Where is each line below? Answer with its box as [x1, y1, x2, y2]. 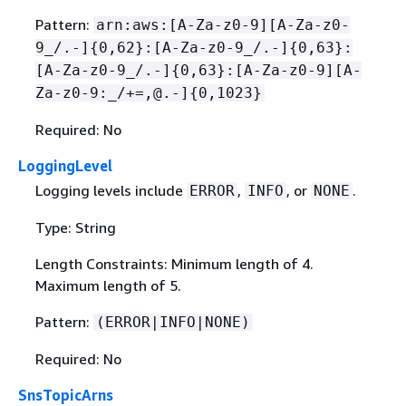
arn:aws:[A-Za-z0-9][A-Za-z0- [95, 15, 350, 34]
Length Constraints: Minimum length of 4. [34, 254, 314, 273]
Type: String [34, 217, 116, 237]
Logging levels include [34, 180, 187, 199]
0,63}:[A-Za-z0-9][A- [179, 61, 362, 79]
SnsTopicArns [18, 385, 113, 404]
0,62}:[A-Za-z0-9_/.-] [98, 38, 289, 56]
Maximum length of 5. [34, 275, 181, 295]
